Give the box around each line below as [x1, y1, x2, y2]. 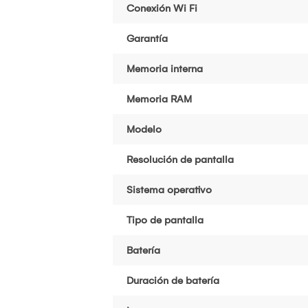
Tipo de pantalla [126, 213, 203, 226]
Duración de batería [126, 274, 219, 287]
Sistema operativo [126, 183, 212, 196]
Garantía [126, 32, 168, 45]
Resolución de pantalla [126, 153, 234, 166]
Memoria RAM [126, 92, 192, 105]
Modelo [126, 122, 162, 135]
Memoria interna [126, 62, 203, 75]
